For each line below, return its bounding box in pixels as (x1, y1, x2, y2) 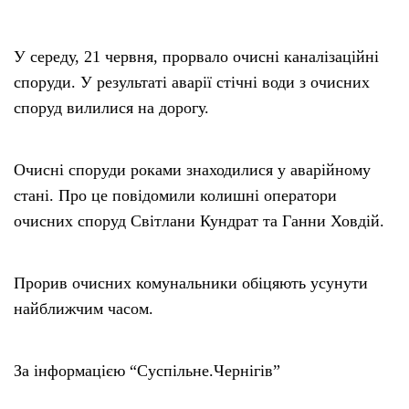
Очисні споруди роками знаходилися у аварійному (14, 160, 371, 179)
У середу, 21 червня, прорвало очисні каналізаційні (14, 47, 379, 66)
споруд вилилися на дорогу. (14, 98, 209, 117)
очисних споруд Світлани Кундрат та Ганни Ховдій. (14, 211, 384, 230)
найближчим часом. (14, 299, 153, 318)
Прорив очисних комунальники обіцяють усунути (14, 273, 368, 292)
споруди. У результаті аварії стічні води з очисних (14, 72, 370, 91)
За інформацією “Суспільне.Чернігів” (14, 361, 280, 380)
